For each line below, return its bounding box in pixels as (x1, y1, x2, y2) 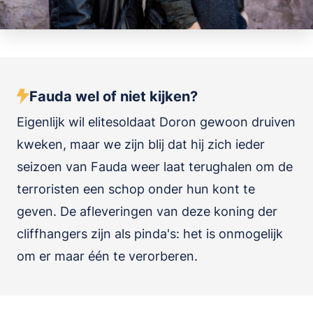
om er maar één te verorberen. (17, 249, 198, 263)
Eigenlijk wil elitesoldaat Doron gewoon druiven (17, 115, 296, 129)
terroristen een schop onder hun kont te (17, 182, 255, 196)
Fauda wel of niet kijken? (29, 88, 198, 105)
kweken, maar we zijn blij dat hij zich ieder (17, 137, 265, 152)
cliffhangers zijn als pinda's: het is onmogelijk (17, 226, 283, 241)
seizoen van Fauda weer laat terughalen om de (17, 159, 293, 174)
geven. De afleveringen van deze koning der (17, 204, 277, 219)
